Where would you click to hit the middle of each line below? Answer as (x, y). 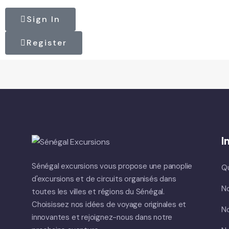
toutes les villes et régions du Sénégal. (98, 192)
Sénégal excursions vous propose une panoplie (112, 166)
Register (47, 43)
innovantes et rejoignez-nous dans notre (102, 217)
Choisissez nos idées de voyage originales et (109, 204)
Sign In (43, 19)
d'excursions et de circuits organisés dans (104, 179)
